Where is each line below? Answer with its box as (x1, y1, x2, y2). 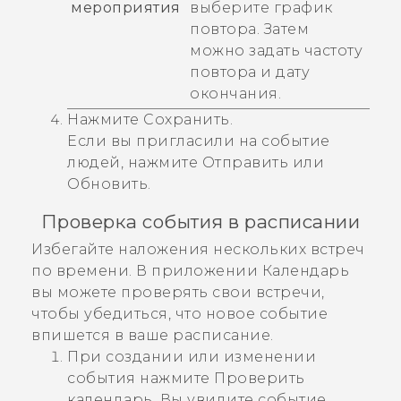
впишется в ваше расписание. (31, 327, 274, 345)
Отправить (201, 154, 288, 172)
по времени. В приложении (31, 262, 262, 280)
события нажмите (67, 370, 214, 388)
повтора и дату (190, 64, 310, 81)
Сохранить (143, 111, 230, 129)
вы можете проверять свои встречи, (31, 284, 325, 302)
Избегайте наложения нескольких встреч (31, 241, 365, 259)
